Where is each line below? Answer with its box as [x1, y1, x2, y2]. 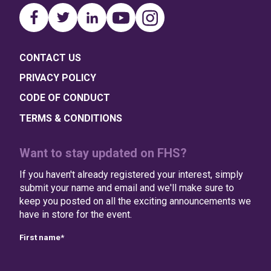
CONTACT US [19, 52, 81, 64]
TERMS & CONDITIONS [19, 112, 122, 124]
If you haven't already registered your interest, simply [19, 168, 243, 180]
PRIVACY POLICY [19, 72, 96, 84]
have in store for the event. [19, 208, 132, 220]
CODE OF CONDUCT [19, 92, 110, 104]
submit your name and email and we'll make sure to [19, 181, 234, 194]
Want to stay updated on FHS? [19, 145, 187, 160]
